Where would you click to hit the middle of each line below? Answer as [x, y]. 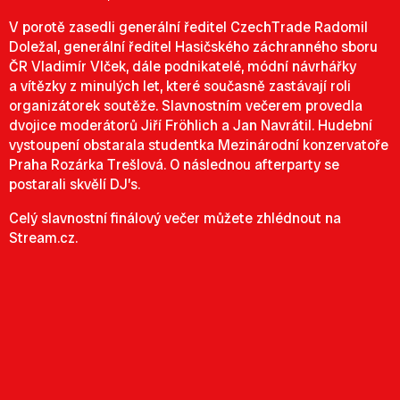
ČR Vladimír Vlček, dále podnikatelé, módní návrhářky [183, 67]
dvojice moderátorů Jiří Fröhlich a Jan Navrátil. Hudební [191, 125]
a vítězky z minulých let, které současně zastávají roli [180, 86]
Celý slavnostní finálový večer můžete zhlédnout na [175, 218]
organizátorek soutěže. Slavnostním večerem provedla [186, 106]
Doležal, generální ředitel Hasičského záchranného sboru [193, 47]
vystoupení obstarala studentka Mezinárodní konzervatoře [199, 145]
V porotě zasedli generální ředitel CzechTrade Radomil [188, 27]
